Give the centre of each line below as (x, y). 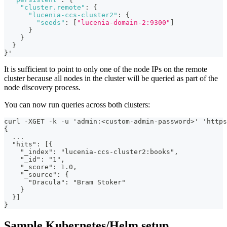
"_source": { (36, 175)
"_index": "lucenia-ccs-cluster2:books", (91, 152)
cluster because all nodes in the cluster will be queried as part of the (111, 79)
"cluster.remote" (53, 8)
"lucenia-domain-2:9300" (124, 23)
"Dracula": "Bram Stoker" (65, 182)
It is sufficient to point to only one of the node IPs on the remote (106, 69)
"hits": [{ (28, 144)
